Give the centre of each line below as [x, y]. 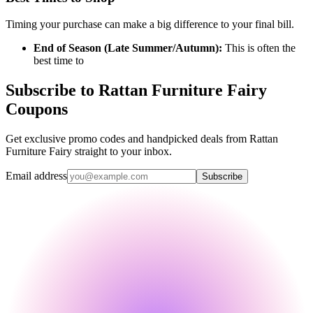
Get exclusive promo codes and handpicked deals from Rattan [142, 139]
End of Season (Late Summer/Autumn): [128, 48]
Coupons [37, 109]
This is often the [259, 48]
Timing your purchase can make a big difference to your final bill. [150, 24]
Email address [36, 176]
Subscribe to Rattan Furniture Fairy [136, 90]
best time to [59, 61]
